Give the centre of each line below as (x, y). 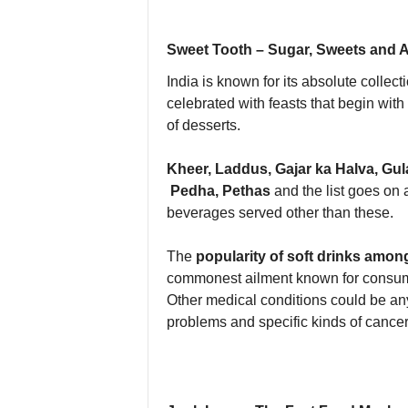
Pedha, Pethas (218, 191)
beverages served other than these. (280, 213)
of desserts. (203, 125)
